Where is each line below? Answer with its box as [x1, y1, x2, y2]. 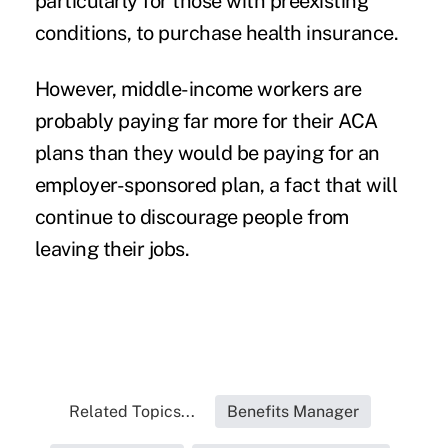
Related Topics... [68, 401, 195, 421]
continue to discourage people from [34, 204, 349, 229]
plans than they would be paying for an [34, 140, 380, 165]
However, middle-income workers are [34, 76, 362, 101]
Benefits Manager [226, 401, 359, 421]
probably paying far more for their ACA [34, 108, 378, 133]
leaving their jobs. [34, 236, 194, 261]
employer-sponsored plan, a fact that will [34, 172, 398, 197]
